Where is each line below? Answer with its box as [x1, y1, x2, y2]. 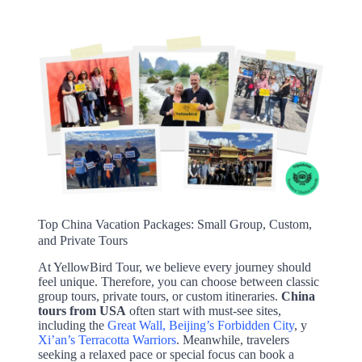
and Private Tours [37, 233, 128, 247]
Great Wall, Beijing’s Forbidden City [107, 318, 294, 333]
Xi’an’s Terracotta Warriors [37, 333, 176, 347]
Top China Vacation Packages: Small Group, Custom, [37, 217, 312, 231]
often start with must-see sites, [125, 304, 281, 318]
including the [37, 318, 107, 333]
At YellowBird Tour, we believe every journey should [37, 260, 311, 275]
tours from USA [37, 304, 126, 318]
